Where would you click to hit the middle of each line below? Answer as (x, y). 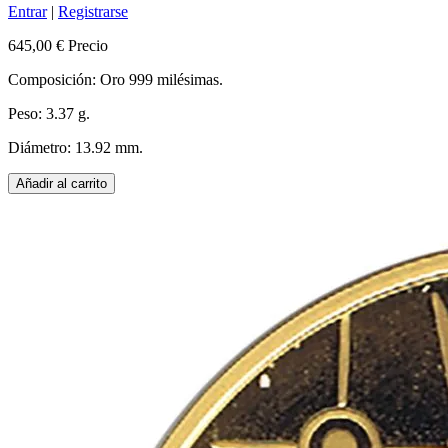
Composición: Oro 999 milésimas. (115, 80)
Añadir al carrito (61, 184)
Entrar (27, 12)
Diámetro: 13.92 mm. (75, 148)
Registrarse (93, 12)
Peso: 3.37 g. (49, 114)
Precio (88, 46)
